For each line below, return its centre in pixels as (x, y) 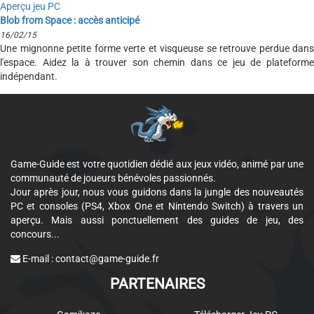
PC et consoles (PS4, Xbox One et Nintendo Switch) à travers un (157, 206)
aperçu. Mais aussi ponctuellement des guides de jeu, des (157, 220)
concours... (35, 234)
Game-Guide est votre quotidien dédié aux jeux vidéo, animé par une (157, 164)
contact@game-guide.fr (107, 259)
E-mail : (38, 259)
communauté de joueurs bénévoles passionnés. (113, 178)
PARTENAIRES (157, 284)
